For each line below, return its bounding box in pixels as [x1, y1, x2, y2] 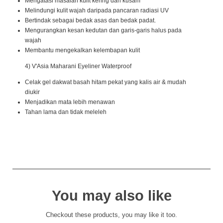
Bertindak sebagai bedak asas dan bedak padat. [25, 16, 156, 24]
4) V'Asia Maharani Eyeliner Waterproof [25, 62, 131, 70]
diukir [25, 88, 40, 96]
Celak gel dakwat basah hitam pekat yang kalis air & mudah [25, 78, 186, 86]
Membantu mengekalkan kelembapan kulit [25, 46, 140, 54]
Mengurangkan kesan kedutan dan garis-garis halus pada [25, 26, 182, 34]
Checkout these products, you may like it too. [46, 211, 177, 219]
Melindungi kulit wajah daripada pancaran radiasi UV [25, 6, 169, 14]
